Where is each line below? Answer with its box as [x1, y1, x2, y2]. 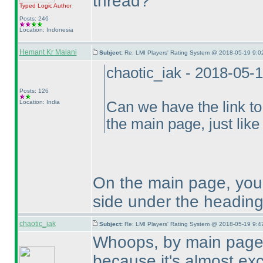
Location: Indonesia [19, 26, 73, 33]
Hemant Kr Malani [19, 48, 77, 56]
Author [52, 2, 72, 9]
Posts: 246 [19, 15, 49, 22]
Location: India [19, 99, 60, 105]
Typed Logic [19, 2, 52, 9]
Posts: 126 [19, 87, 49, 94]
